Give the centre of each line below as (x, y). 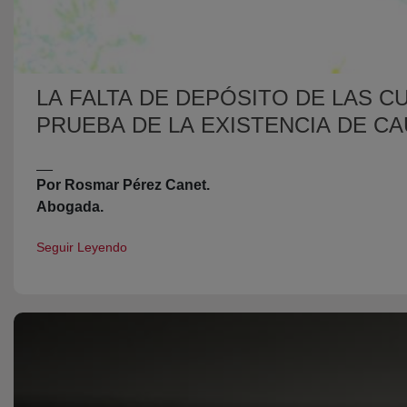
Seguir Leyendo (82, 247)
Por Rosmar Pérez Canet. (123, 184)
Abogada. (70, 206)
